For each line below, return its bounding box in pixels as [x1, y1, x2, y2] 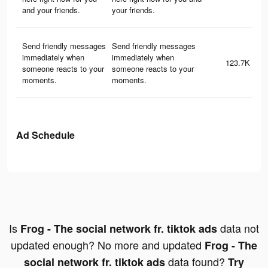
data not [217, 220, 259, 236]
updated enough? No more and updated [11, 237, 205, 253]
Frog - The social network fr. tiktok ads [20, 221, 217, 237]
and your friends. [22, 4, 80, 16]
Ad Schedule [16, 128, 75, 142]
